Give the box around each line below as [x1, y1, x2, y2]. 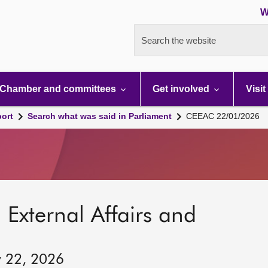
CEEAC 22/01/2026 [186, 111, 260, 121]
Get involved [153, 84, 212, 94]
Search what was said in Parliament [28, 111, 172, 121]
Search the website [141, 35, 216, 45]
